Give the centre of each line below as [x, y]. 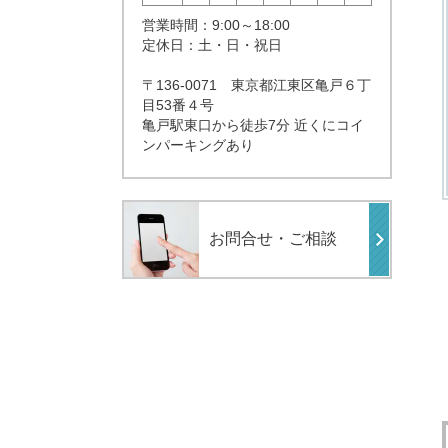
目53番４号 [178, 105]
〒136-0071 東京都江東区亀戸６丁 [256, 85]
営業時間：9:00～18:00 [216, 25]
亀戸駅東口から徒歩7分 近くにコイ [253, 125]
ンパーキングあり [198, 145]
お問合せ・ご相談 [273, 239]
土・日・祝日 [240, 45]
